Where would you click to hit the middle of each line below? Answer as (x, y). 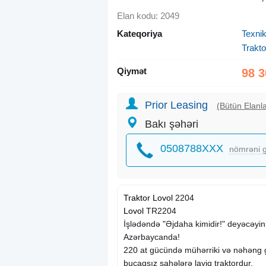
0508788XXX (192, 148)
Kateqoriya (140, 34)
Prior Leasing (176, 105)
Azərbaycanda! (152, 237)
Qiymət (132, 71)
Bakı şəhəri (172, 124)
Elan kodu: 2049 (148, 16)
